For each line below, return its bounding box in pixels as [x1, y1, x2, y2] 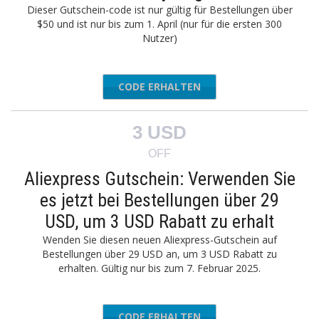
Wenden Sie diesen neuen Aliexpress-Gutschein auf [42, 233, 277, 246]
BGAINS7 [165, 80, 208, 93]
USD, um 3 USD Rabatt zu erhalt [45, 211, 274, 232]
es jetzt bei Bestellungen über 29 [40, 189, 279, 211]
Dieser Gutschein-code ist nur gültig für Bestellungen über [26, 3, 293, 16]
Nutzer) [142, 31, 177, 45]
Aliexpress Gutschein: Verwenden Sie [23, 168, 296, 189]
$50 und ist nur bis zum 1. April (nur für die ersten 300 [37, 17, 282, 31]
